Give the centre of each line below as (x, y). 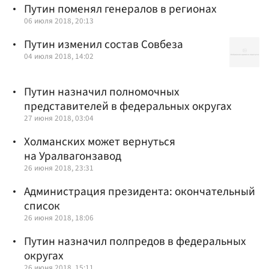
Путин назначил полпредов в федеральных (135, 242)
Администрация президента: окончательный (140, 192)
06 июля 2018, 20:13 (59, 20)
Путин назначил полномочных (102, 92)
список (42, 206)
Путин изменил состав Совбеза (104, 44)
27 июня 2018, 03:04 (59, 118)
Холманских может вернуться (100, 141)
